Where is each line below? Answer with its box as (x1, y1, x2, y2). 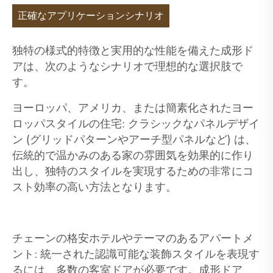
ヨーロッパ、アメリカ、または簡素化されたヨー (12, 100, 253, 116)
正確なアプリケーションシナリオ (18, 10, 165, 21)
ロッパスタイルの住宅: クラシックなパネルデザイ (12, 116, 260, 132)
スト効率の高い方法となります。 (12, 179, 177, 196)
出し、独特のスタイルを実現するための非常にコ (12, 163, 253, 180)
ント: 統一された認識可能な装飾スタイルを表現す (12, 246, 260, 263)
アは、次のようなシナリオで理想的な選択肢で (12, 58, 243, 75)
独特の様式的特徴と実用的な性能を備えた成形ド (12, 43, 253, 59)
